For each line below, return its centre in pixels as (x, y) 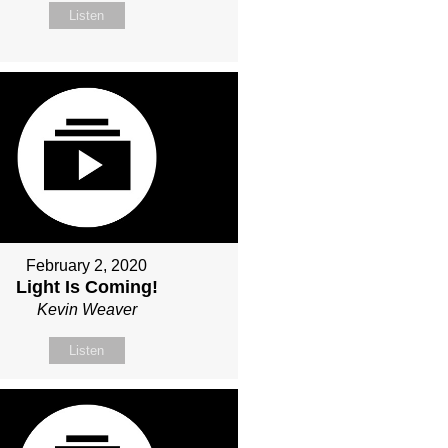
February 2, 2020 (87, 265)
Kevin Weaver (86, 309)
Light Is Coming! (86, 286)
